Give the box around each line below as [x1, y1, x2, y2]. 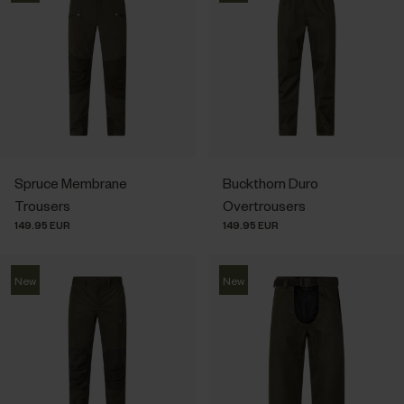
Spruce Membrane [14, 173, 127, 192]
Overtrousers [223, 196, 307, 215]
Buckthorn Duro [223, 173, 319, 192]
